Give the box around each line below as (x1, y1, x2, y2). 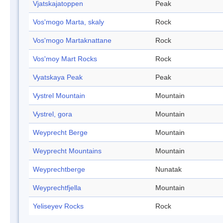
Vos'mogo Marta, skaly (33, 18, 104, 26)
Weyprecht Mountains (33, 147, 102, 155)
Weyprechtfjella (33, 184, 81, 192)
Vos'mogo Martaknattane (33, 36, 111, 45)
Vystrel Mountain (33, 92, 85, 100)
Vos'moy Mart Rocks (33, 55, 97, 63)
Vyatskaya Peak (33, 73, 83, 82)
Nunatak (155, 165, 182, 174)
